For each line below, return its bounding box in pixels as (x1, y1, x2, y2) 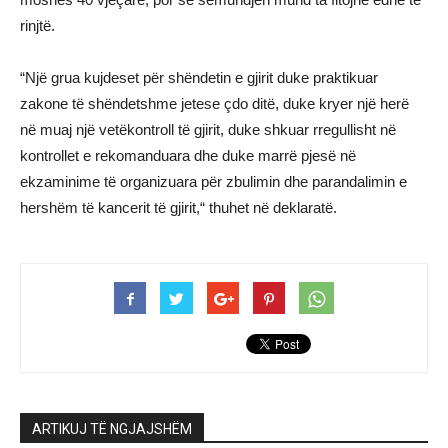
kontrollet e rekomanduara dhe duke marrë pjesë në (20, 147, 356, 164)
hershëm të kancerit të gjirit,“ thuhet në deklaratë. (20, 199, 337, 216)
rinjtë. (20, 17, 55, 34)
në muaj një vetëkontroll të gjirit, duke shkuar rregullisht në (20, 121, 396, 138)
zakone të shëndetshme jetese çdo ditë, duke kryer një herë (20, 95, 409, 112)
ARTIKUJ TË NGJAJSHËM (32, 421, 192, 437)
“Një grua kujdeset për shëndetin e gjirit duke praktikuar (20, 69, 378, 86)
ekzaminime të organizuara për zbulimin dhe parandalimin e (20, 173, 407, 190)
